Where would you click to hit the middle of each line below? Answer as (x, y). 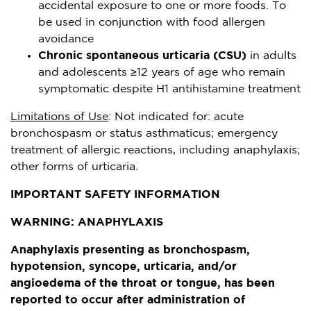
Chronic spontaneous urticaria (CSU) (142, 56)
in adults (271, 56)
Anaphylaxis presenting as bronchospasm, (130, 250)
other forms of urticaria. (74, 167)
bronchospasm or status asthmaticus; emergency (144, 133)
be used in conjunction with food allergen (152, 22)
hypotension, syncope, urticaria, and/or (124, 267)
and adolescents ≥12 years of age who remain (162, 72)
